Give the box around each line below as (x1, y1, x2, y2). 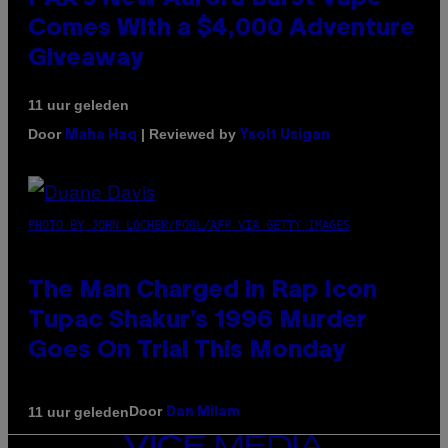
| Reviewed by (137, 126, 240, 143)
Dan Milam (166, 406, 240, 420)
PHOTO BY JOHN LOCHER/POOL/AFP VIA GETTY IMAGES (28, 218, 350, 233)
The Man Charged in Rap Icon (28, 280, 377, 303)
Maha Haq (65, 129, 137, 143)
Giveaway (28, 48, 143, 71)
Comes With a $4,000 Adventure (28, 18, 415, 41)
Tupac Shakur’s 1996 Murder (28, 310, 367, 333)
